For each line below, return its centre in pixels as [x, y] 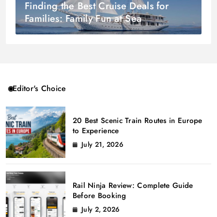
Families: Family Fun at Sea [83, 19]
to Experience [96, 131]
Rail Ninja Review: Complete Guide [133, 185]
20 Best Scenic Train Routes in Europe [137, 120]
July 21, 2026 [102, 144]
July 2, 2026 [101, 209]
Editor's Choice [39, 89]
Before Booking [99, 195]
